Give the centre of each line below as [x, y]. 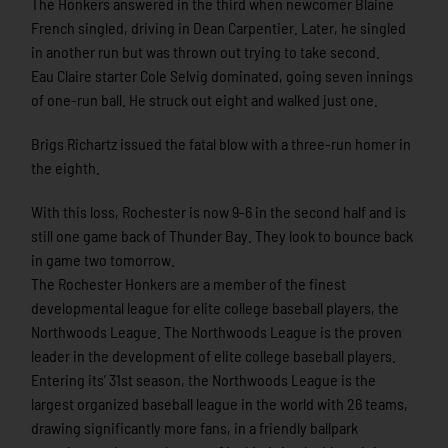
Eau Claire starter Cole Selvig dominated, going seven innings [222, 76]
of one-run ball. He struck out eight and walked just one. [205, 100]
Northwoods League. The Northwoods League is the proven [217, 332]
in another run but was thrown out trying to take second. [206, 52]
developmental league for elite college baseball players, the [215, 308]
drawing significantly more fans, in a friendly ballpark [195, 428]
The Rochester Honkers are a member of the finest [189, 284]
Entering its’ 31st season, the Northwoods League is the [204, 380]
